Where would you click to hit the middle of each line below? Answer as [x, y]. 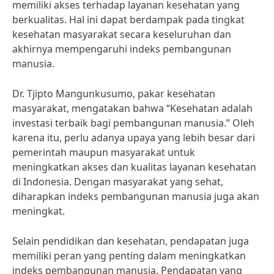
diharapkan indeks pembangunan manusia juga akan [136, 196]
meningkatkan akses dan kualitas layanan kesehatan [134, 167]
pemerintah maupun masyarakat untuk [104, 152]
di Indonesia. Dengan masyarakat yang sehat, [118, 182]
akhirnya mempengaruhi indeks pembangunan [122, 49]
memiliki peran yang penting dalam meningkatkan [129, 256]
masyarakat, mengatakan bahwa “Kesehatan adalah [132, 108]
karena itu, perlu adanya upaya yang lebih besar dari [134, 138]
